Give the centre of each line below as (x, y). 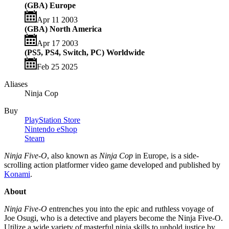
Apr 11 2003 (57, 19)
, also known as (73, 155)
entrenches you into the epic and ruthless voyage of (130, 209)
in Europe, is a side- (166, 155)
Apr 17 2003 (58, 43)
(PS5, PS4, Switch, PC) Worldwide (85, 52)
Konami (17, 174)
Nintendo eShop (51, 129)
